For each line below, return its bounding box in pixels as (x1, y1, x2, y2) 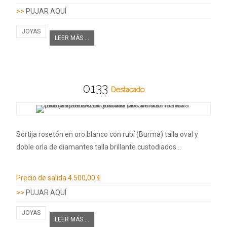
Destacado (111, 85, 144, 94)
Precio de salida (16, 173, 66, 182)
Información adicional (16, 158, 119, 171)
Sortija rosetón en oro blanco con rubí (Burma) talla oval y (16, 130, 198, 138)
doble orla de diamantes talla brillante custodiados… (16, 142, 181, 151)
